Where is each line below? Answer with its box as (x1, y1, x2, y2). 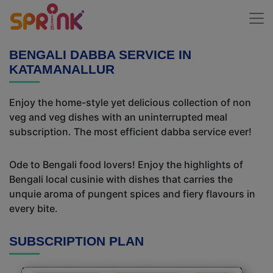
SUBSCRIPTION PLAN (9, 234, 144, 248)
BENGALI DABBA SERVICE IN (9, 48, 191, 62)
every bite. (9, 202, 58, 214)
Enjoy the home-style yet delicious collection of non (9, 96, 251, 108)
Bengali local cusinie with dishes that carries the (9, 173, 233, 185)
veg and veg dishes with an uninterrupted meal (9, 111, 227, 123)
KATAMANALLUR (9, 62, 115, 76)
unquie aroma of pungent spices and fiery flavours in (9, 188, 255, 200)
